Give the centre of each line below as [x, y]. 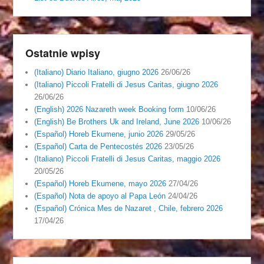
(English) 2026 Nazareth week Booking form [109, 109]
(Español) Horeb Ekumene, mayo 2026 [100, 183]
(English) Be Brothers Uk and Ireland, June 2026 [117, 121]
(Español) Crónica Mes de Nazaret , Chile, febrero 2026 [129, 208]
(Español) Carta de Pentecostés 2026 [98, 146]
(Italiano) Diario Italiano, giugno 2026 [97, 72]
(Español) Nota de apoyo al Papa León [100, 196]
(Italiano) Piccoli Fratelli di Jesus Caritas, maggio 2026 [128, 159]
